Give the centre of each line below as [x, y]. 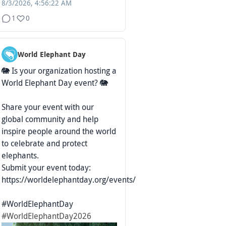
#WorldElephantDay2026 [46, 216]
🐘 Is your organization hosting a [59, 71]
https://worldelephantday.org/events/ [69, 180]
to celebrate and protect [44, 144]
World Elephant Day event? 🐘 [55, 83]
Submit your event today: [46, 168]
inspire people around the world [59, 132]
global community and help [50, 120]
